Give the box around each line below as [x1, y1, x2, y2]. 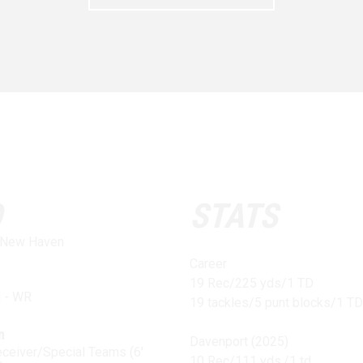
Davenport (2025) [189, 333, 288, 349]
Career [189, 255, 227, 271]
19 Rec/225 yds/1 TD [189, 275, 314, 291]
